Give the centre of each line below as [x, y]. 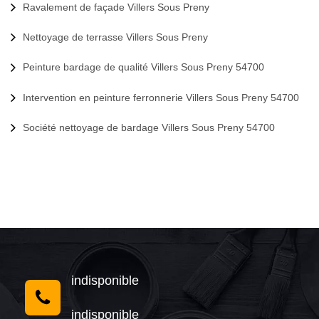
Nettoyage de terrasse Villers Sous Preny [115, 37]
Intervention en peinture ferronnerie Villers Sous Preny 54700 [161, 97]
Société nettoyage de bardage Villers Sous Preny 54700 [149, 128]
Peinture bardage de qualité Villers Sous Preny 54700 [143, 67]
